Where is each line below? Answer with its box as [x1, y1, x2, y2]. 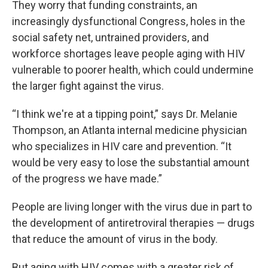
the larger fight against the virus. [12, 80, 164, 92]
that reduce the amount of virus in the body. [12, 233, 218, 245]
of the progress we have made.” [12, 172, 162, 185]
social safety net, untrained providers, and [12, 31, 209, 44]
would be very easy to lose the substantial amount [12, 156, 249, 169]
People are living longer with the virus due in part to [12, 200, 252, 213]
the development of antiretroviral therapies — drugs [12, 217, 255, 229]
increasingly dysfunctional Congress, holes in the [12, 15, 245, 28]
